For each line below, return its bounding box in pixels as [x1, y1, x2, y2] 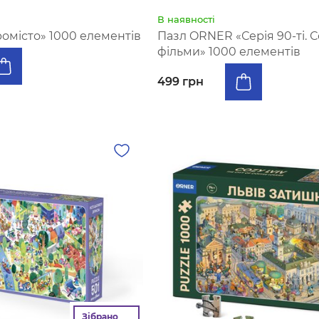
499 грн [157, 75, 204, 88]
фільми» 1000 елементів [157, 45, 300, 58]
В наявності [157, 14, 215, 25]
